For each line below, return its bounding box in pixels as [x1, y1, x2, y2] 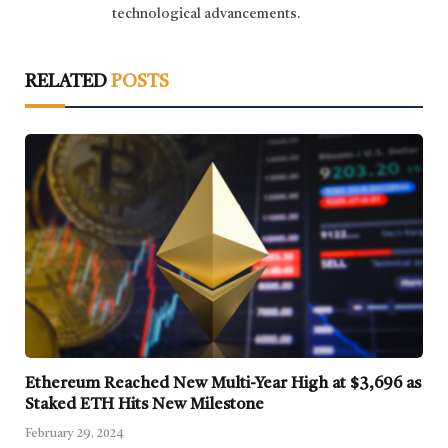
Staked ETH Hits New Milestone [25, 396, 264, 413]
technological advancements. [112, 6, 301, 21]
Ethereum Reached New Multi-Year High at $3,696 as [25, 375, 421, 392]
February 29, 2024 [25, 427, 124, 440]
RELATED [25, 72, 111, 91]
